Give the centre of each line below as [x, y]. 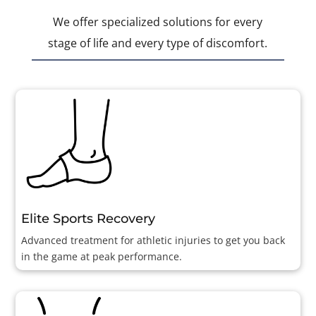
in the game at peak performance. [102, 256]
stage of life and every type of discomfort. [158, 43]
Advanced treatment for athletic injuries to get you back [153, 240]
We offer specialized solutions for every [158, 22]
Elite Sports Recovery [89, 218]
